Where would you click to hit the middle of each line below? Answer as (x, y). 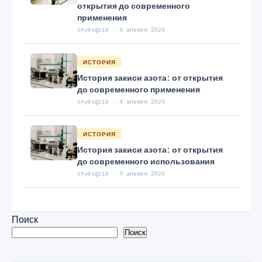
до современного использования (146, 161)
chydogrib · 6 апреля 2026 (121, 29)
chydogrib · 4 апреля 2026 (121, 101)
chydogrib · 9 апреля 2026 (121, 173)
